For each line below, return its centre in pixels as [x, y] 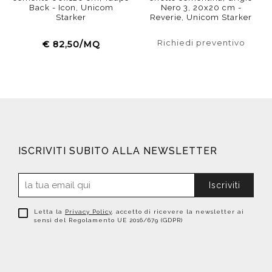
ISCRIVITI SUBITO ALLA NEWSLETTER [118, 151]
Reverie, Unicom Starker [201, 17]
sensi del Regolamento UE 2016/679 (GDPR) [108, 220]
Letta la [49, 212]
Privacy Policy [88, 212]
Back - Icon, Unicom [71, 8]
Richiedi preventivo [201, 42]
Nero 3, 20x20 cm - [201, 8]
